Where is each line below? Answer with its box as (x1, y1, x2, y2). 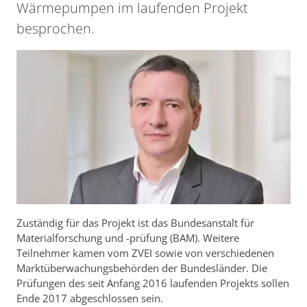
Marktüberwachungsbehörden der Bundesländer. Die (16, 261, 267, 275)
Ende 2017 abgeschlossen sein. (16, 291, 166, 306)
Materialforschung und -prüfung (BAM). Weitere (16, 231, 239, 245)
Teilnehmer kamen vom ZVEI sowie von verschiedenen (16, 246, 274, 260)
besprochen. (16, 19, 95, 38)
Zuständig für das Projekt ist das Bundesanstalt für (16, 216, 254, 230)
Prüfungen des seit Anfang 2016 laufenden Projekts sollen (16, 276, 289, 291)
